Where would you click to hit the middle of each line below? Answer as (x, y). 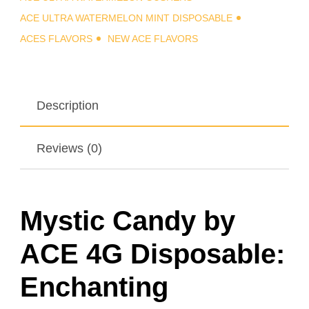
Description (68, 105)
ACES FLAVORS (56, 39)
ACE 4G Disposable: (152, 253)
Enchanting (94, 287)
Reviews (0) (69, 148)
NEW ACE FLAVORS (153, 39)
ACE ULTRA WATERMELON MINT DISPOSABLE (126, 18)
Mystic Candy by (128, 220)
